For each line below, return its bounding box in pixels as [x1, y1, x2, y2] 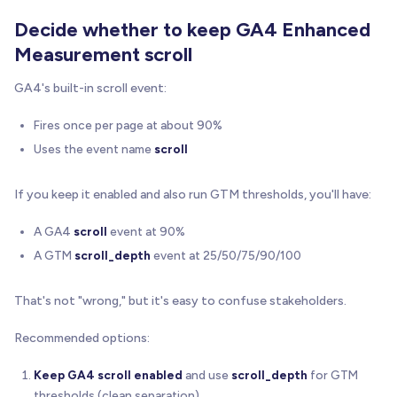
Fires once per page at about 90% [34, 117, 222, 132]
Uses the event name [34, 141, 154, 156]
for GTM [307, 367, 358, 382]
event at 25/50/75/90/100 [151, 247, 301, 262]
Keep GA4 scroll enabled [34, 367, 183, 382]
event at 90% [107, 223, 185, 238]
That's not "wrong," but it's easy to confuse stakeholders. [14, 292, 346, 308]
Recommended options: [14, 330, 150, 346]
